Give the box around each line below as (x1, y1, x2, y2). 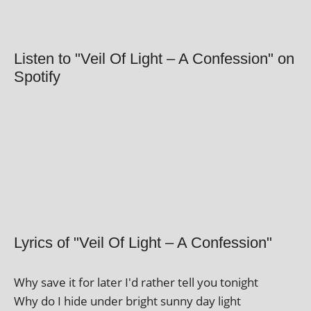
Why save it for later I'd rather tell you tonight (14, 274, 258, 290)
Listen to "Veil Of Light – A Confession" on (14, 50, 294, 67)
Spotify (14, 68, 60, 85)
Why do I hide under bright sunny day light (14, 292, 241, 309)
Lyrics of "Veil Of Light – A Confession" (14, 233, 272, 251)
